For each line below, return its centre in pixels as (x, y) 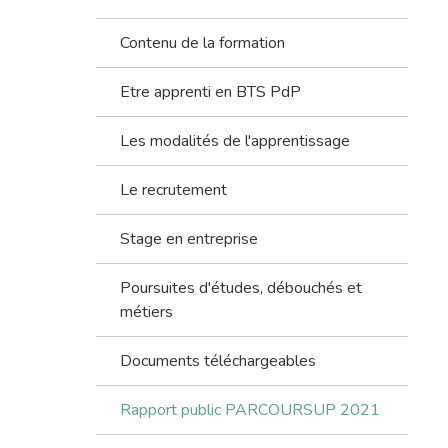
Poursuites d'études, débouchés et (241, 288)
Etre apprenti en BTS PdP (210, 92)
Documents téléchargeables (218, 361)
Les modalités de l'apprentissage (235, 141)
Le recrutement (173, 190)
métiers (146, 312)
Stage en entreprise (189, 239)
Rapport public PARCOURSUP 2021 (250, 410)
